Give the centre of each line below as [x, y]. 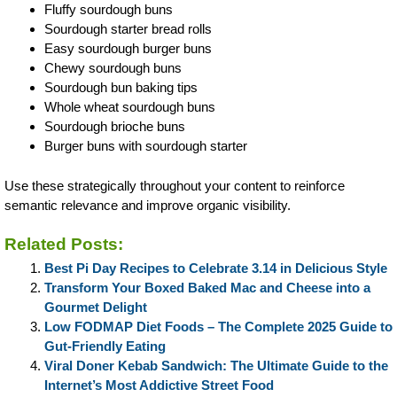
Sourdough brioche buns [115, 126]
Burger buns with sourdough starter [146, 146]
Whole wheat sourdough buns [130, 107]
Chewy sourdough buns [113, 68]
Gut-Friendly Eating [105, 346]
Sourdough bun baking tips [121, 87]
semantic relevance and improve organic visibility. [148, 205]
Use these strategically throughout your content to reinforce [175, 185]
